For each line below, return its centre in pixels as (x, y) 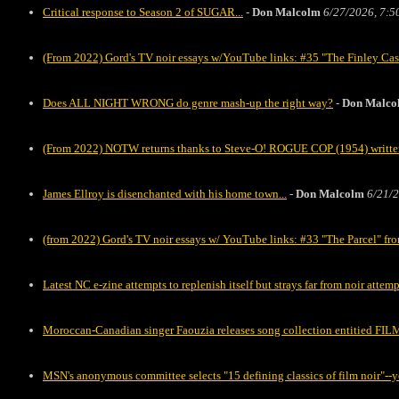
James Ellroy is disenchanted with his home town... (165, 194)
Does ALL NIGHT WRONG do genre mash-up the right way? (188, 103)
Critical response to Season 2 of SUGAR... (143, 12)
